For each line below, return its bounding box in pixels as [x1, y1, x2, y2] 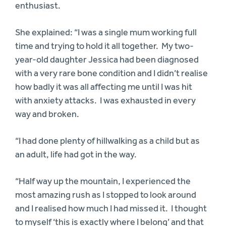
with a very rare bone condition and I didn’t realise [15, 67, 208, 79]
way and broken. [15, 108, 80, 120]
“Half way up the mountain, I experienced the [15, 175, 191, 187]
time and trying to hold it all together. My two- [15, 40, 194, 51]
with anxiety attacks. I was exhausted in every [15, 94, 196, 106]
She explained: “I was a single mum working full [15, 26, 197, 38]
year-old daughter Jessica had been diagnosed [15, 53, 199, 65]
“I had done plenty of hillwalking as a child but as [15, 135, 200, 146]
